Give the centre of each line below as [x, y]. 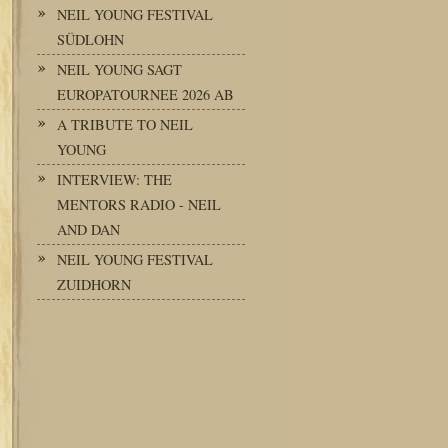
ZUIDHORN [94, 284]
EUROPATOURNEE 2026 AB [145, 94]
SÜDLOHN [90, 39]
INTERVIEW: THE [114, 179]
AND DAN [88, 229]
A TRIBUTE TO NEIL [125, 124]
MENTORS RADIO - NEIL [139, 204]
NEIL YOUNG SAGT [119, 69]
